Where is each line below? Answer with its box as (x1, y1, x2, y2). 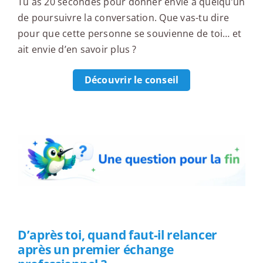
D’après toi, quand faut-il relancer (17, 226, 217, 243)
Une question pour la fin (17, 101, 182, 121)
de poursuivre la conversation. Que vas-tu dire (17, 11, 230, 25)
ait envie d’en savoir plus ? (17, 43, 137, 56)
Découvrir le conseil (84, 73, 179, 87)
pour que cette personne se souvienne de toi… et (17, 27, 242, 41)
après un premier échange (17, 241, 174, 258)
